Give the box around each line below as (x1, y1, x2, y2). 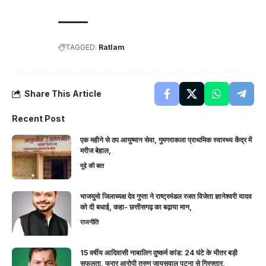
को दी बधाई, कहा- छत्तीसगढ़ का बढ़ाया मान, (80, 202, 192, 211)
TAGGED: (65, 42, 97, 52)
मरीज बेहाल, (80, 145, 111, 155)
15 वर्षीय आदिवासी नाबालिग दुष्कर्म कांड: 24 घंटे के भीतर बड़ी (80, 248, 237, 257)
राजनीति (80, 217, 99, 226)
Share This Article (24, 88, 102, 99)
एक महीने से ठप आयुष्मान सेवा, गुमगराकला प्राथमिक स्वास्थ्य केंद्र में (80, 135, 252, 144)
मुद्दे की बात (80, 161, 104, 170)
